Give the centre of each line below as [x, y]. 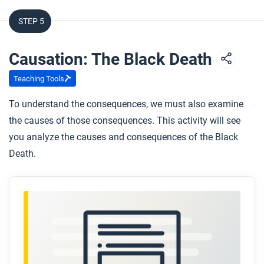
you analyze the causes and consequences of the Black [123, 137]
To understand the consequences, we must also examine [126, 104]
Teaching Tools [39, 78]
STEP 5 [31, 21]
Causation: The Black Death [113, 59]
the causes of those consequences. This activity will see [125, 121]
